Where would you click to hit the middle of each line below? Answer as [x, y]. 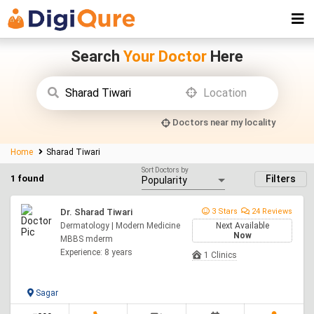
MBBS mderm [87, 239]
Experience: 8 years [96, 252]
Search [97, 56]
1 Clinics [219, 255]
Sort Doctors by [165, 170]
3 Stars [224, 211]
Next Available [242, 226]
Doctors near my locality [223, 122]
